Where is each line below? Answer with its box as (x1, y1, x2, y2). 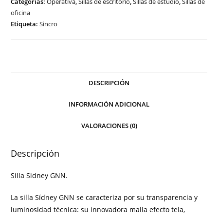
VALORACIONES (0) (81, 121, 137, 130)
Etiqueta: (11, 19, 40, 28)
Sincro (39, 19, 58, 28)
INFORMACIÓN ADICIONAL (69, 100, 149, 109)
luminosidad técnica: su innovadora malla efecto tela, (11, 204, 185, 214)
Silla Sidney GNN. (11, 170, 68, 180)
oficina (11, 8, 31, 17)
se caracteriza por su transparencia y (74, 192, 198, 202)
